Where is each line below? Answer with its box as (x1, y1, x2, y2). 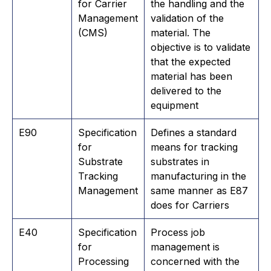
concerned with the (151, 255, 240, 267)
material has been (151, 70, 232, 82)
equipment (151, 99, 198, 111)
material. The (151, 26, 211, 39)
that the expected (151, 55, 230, 68)
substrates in (151, 155, 209, 168)
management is (151, 240, 220, 253)
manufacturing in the (151, 169, 246, 182)
